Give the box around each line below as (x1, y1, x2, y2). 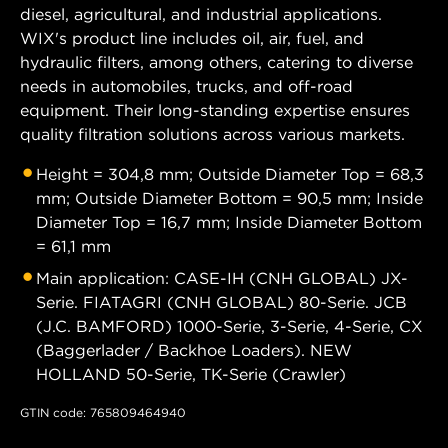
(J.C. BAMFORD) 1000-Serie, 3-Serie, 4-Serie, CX (36, 316, 423, 337)
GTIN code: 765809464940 (20, 405, 186, 421)
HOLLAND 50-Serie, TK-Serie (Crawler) (36, 364, 346, 385)
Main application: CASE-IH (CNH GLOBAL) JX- (36, 268, 408, 289)
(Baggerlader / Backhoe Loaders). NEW (36, 340, 352, 361)
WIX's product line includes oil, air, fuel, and (20, 28, 364, 49)
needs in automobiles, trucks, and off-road (20, 76, 353, 97)
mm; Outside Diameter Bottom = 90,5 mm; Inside (36, 188, 423, 209)
